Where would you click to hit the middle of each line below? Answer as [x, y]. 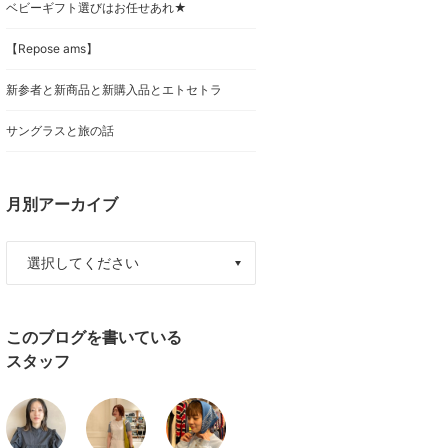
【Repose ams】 [52, 48]
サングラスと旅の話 [60, 130]
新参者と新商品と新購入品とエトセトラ [114, 89]
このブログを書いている [94, 337]
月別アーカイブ [62, 204]
